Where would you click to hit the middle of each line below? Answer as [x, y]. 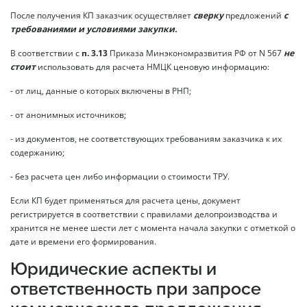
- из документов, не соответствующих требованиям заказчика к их [146, 139]
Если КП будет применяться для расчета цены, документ [125, 201]
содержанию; [37, 153]
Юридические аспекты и [113, 269]
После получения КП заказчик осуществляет [102, 16]
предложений [255, 16]
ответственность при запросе [136, 289]
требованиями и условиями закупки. [94, 29]
